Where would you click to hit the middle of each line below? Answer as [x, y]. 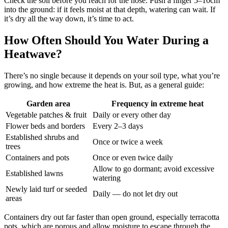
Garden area [48, 103]
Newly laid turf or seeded [46, 189]
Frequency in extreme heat [158, 103]
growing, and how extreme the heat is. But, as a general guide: [104, 84]
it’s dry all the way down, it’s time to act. [69, 18]
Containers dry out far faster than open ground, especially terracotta [112, 217]
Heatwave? [33, 54]
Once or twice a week [128, 141]
